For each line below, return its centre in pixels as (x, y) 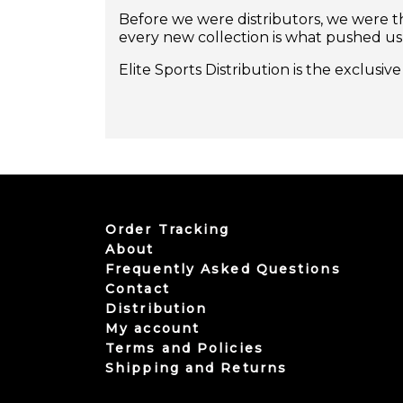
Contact (138, 289)
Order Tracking (168, 230)
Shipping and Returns (196, 368)
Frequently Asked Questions (223, 269)
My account (152, 329)
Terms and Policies (184, 349)
